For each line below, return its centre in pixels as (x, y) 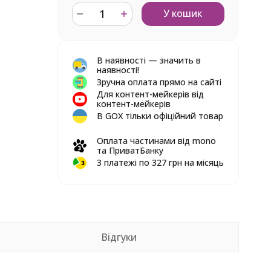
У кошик (183, 13)
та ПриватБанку (130, 150)
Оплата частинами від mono (156, 141)
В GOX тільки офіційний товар (160, 116)
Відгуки (119, 237)
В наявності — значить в (149, 60)
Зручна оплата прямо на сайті (159, 82)
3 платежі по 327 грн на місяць (160, 162)
